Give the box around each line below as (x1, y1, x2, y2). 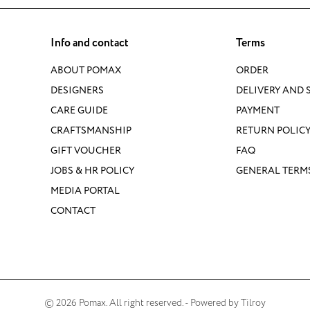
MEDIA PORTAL (51, 184, 120, 198)
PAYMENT (235, 104, 280, 118)
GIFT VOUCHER (51, 144, 121, 158)
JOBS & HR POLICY (51, 164, 134, 178)
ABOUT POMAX (51, 64, 121, 77)
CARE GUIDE (51, 104, 108, 118)
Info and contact (51, 35, 129, 52)
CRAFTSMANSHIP (51, 124, 131, 138)
